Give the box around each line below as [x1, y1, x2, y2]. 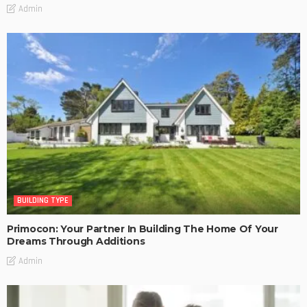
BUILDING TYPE [17, 195, 69, 206]
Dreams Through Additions [7, 234, 145, 247]
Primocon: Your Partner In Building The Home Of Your [7, 222, 278, 235]
